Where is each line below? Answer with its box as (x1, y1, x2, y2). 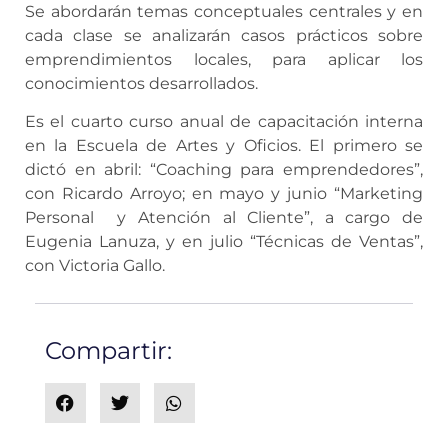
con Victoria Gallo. (25, 256, 165, 276)
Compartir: (45, 335, 172, 365)
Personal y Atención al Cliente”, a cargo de (25, 208, 423, 228)
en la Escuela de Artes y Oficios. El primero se (25, 136, 423, 156)
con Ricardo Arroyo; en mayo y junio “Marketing (25, 184, 423, 204)
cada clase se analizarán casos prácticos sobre (25, 26, 423, 45)
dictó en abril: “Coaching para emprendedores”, (25, 160, 423, 180)
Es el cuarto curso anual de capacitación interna (25, 112, 423, 132)
